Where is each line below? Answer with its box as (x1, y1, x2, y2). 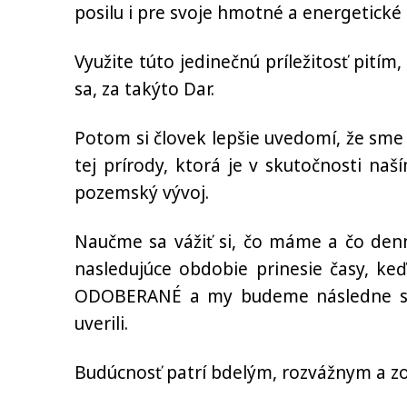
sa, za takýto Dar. (74, 77, 214, 101)
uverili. (74, 312, 128, 335)
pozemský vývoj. (74, 181, 209, 204)
